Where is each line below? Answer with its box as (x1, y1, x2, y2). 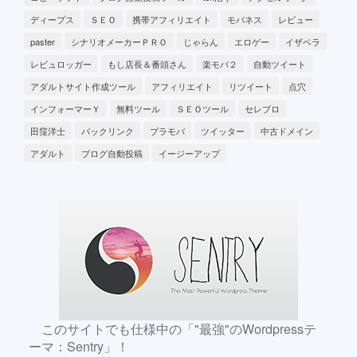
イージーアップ (159, 146, 220, 159)
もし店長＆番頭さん (108, 57, 186, 70)
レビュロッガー (30, 57, 92, 70)
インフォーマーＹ (30, 101, 100, 115)
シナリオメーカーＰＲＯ (71, 34, 167, 48)
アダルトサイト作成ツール (30, 79, 135, 92)
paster (30, 34, 55, 48)
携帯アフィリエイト (132, 12, 211, 25)
